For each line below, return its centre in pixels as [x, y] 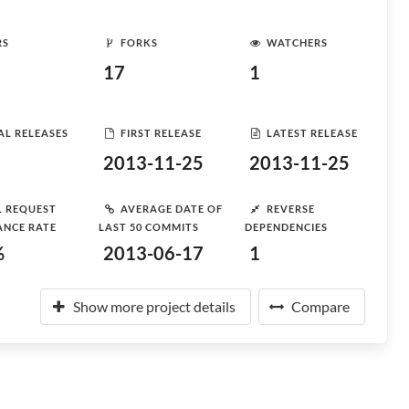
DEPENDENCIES [286, 227]
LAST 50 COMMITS [149, 227]
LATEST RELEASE [312, 132]
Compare [320, 306]
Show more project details [154, 306]
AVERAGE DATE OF [172, 208]
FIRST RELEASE [161, 132]
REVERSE [291, 208]
